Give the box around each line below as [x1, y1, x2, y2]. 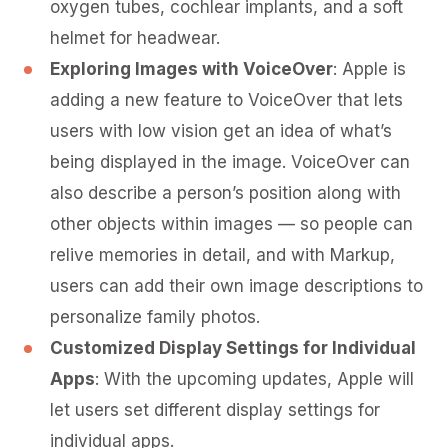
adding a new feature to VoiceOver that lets [50, 90, 403, 110]
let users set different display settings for [50, 400, 380, 420]
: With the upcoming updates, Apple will [95, 369, 414, 389]
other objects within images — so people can [50, 214, 413, 234]
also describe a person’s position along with [50, 183, 401, 203]
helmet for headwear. [50, 28, 220, 48]
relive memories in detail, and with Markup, [50, 245, 395, 265]
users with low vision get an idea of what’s [50, 121, 392, 141]
